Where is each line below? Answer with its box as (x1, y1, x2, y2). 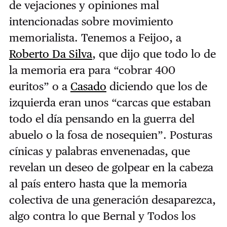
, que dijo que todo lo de (92, 47, 216, 61)
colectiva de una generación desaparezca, (9, 193, 216, 207)
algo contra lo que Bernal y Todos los (9, 209, 196, 223)
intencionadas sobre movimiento (9, 15, 173, 28)
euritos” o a (9, 80, 70, 93)
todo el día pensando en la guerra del (9, 112, 195, 126)
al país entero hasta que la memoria (9, 177, 187, 191)
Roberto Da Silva (9, 47, 92, 61)
